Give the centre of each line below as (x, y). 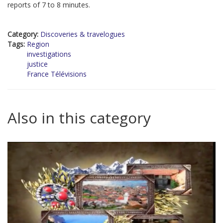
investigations (49, 54)
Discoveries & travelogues (83, 34)
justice (37, 64)
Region (38, 44)
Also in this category (79, 118)
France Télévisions (57, 74)
